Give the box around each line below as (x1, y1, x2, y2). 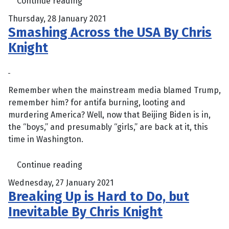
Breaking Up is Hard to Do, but (8, 189, 189, 205)
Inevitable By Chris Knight (8, 204, 163, 220)
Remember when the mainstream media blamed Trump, (8, 85, 221, 95)
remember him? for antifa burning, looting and (8, 97, 186, 107)
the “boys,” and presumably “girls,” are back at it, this (8, 122, 208, 132)
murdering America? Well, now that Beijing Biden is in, (8, 109, 211, 120)
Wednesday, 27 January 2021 (8, 178, 113, 188)
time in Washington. (8, 134, 83, 144)
